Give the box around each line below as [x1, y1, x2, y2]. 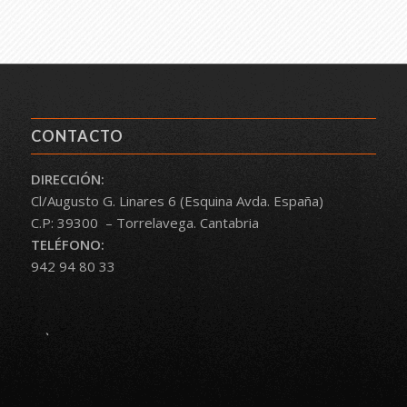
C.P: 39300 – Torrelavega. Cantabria [30, 213, 259, 232]
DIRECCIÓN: [30, 169, 104, 188]
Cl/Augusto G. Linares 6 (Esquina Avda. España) [30, 191, 323, 210]
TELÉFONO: [30, 234, 104, 253]
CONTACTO [30, 126, 124, 145]
